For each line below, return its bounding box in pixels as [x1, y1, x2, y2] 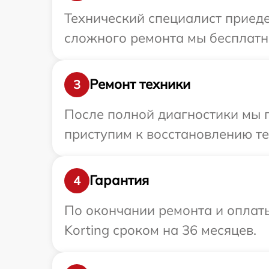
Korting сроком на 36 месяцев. [64, 221, 256, 238]
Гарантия [89, 172, 149, 189]
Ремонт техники [89, 76, 190, 92]
